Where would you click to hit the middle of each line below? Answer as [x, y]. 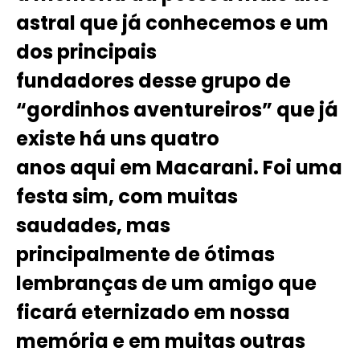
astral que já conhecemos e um [172, 22]
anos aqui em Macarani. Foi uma [179, 167]
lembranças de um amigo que [166, 283]
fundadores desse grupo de [153, 80]
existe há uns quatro [118, 138]
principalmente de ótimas [145, 254]
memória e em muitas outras [161, 341]
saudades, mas [93, 225]
